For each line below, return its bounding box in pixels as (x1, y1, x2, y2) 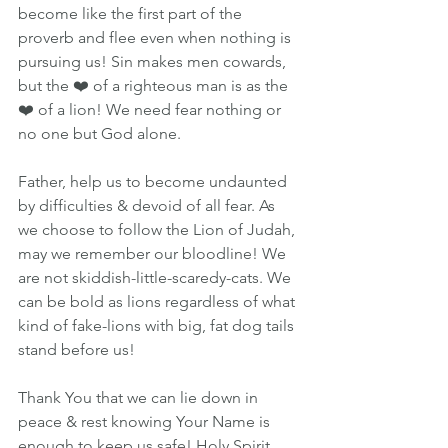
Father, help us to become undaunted (18, 172, 291, 191)
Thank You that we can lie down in (18, 388, 262, 407)
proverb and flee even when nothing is (18, 28, 295, 47)
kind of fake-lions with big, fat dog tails (18, 316, 298, 335)
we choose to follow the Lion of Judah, (18, 220, 299, 239)
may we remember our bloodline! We (18, 244, 290, 263)
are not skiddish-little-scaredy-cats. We (18, 268, 295, 287)
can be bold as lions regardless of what (18, 292, 299, 311)
